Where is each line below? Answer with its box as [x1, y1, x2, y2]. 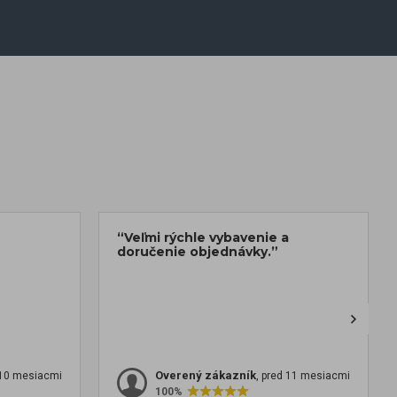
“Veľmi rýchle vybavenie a [117, 230, 289, 246]
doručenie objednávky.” [117, 244, 278, 261]
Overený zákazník [155, 369, 256, 383]
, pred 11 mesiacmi [256, 370, 350, 383]
